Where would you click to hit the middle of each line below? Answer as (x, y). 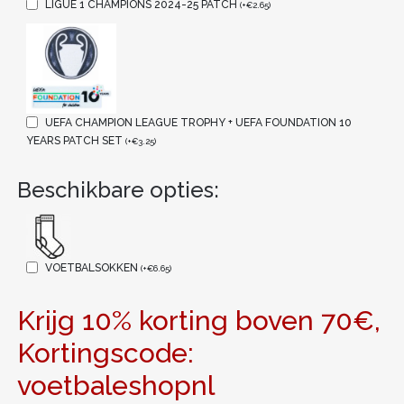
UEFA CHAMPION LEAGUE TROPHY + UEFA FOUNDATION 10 (198, 122)
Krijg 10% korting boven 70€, (198, 320)
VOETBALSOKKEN (92, 267)
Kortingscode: (105, 353)
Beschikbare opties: (118, 189)
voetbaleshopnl (115, 385)
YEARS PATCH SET (75, 140)
